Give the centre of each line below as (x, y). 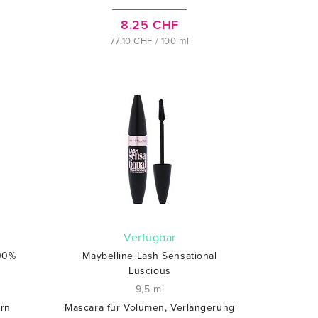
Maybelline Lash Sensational (150, 256)
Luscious (150, 271)
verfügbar (153, 238)
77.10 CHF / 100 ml (150, 41)
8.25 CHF (150, 25)
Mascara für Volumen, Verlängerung (150, 308)
